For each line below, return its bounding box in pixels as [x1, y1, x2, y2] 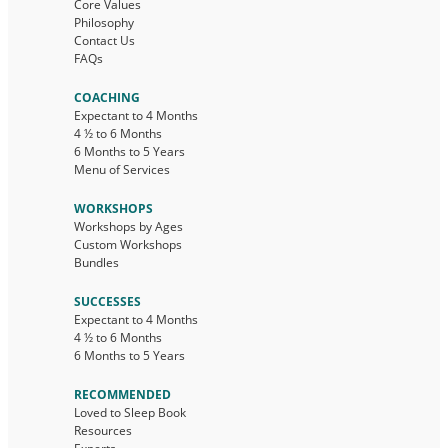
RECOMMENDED [74, 386, 171, 403]
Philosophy [74, 14, 134, 31]
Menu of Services [74, 161, 170, 178]
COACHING [74, 89, 140, 106]
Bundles [74, 254, 119, 271]
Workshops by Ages [74, 218, 183, 235]
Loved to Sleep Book [74, 404, 186, 421]
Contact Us [74, 32, 135, 49]
